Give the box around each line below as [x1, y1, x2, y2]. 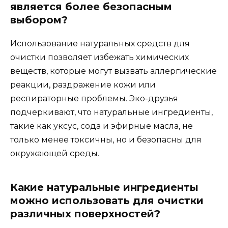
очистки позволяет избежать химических [10, 52, 189, 63]
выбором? [10, 14, 68, 26]
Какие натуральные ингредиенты [10, 181, 198, 194]
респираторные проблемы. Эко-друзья [10, 94, 178, 104]
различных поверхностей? [10, 208, 160, 220]
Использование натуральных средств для [10, 39, 190, 49]
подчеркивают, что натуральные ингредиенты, [10, 107, 213, 118]
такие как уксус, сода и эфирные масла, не [10, 121, 193, 131]
